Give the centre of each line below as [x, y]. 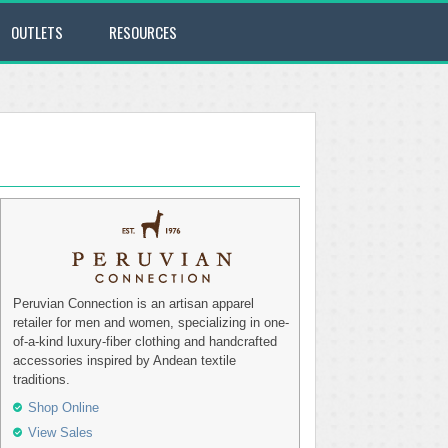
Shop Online [63, 407]
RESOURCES [143, 32]
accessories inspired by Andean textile [124, 360]
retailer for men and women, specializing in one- [151, 322]
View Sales [60, 432]
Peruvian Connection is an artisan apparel [133, 303]
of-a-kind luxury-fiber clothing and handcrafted [145, 341]
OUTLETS [37, 32]
